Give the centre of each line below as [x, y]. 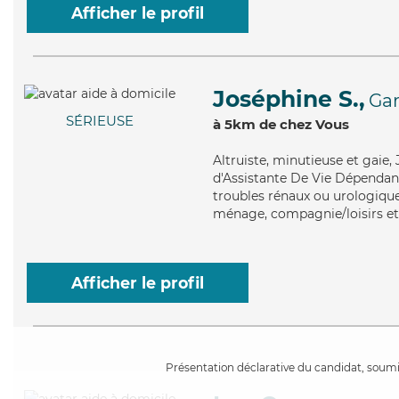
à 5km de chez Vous [281, 124]
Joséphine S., [289, 99]
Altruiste [240, 160]
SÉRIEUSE [100, 121]
